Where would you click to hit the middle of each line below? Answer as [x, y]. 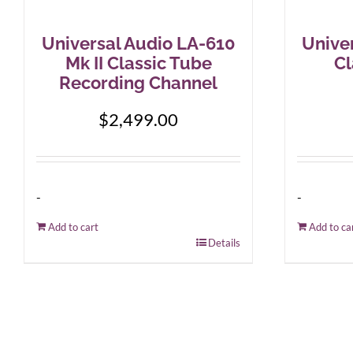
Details [224, 243]
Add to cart [73, 227]
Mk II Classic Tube [138, 63]
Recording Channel [138, 83]
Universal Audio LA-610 [138, 43]
